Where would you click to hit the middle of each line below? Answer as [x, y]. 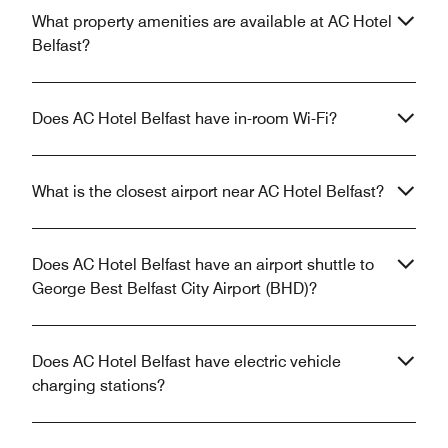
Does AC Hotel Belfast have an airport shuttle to [203, 264]
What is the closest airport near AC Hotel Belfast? [208, 191]
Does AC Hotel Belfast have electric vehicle [186, 361]
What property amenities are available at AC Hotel [212, 21]
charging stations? [98, 385]
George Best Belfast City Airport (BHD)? [174, 288]
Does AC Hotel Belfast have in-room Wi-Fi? [184, 118]
